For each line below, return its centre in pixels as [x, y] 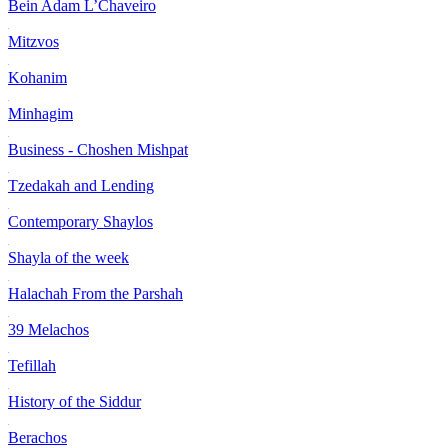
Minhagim [40, 113]
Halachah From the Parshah [95, 293]
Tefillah [32, 365]
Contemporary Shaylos [80, 221]
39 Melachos [48, 329]
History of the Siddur [74, 401]
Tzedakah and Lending [81, 185]
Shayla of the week [68, 257]
